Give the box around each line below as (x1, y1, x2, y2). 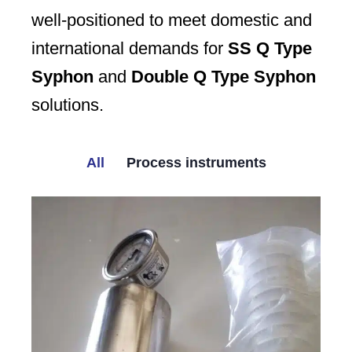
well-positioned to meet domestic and (31, 9, 312, 30)
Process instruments (126, 154, 266, 170)
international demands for (31, 38, 228, 58)
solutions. (31, 94, 104, 115)
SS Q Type (228, 38, 312, 58)
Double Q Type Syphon (131, 66, 316, 86)
